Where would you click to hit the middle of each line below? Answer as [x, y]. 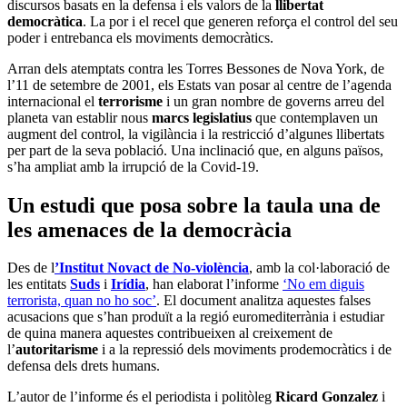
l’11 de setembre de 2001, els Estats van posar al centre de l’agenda [199, 84]
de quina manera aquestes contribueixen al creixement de [170, 333]
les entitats [39, 284]
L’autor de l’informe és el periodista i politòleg [141, 397]
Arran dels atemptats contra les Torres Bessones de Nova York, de [196, 68]
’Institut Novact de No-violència [152, 268]
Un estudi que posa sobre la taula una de [194, 205]
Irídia [128, 284]
